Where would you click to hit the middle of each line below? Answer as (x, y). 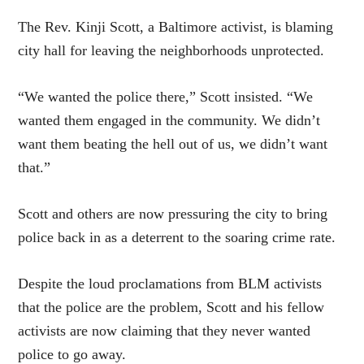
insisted (257, 97)
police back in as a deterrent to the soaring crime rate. (177, 238)
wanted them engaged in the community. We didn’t (169, 121)
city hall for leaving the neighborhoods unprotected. (171, 51)
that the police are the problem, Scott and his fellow (171, 308)
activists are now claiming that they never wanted (165, 331)
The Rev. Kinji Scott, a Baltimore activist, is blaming (176, 27)
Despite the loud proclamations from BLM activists (170, 284)
